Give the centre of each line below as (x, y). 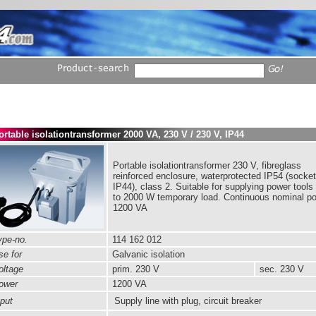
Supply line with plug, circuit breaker (187, 301)
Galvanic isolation (147, 254)
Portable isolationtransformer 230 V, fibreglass (207, 165)
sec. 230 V (280, 269)
